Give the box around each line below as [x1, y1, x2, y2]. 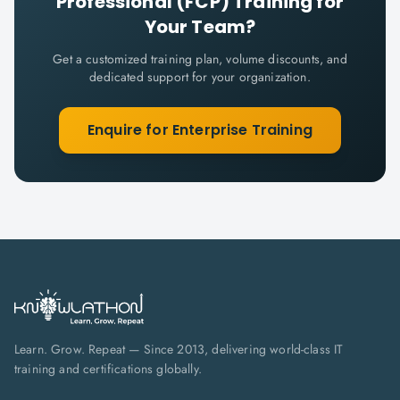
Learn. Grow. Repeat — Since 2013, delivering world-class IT [14, 340, 344, 358]
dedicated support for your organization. [89, 68, 311, 86]
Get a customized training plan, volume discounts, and [53, 50, 347, 68]
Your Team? [144, 14, 256, 39]
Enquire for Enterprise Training [87, 120, 312, 140]
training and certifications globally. [14, 360, 202, 378]
